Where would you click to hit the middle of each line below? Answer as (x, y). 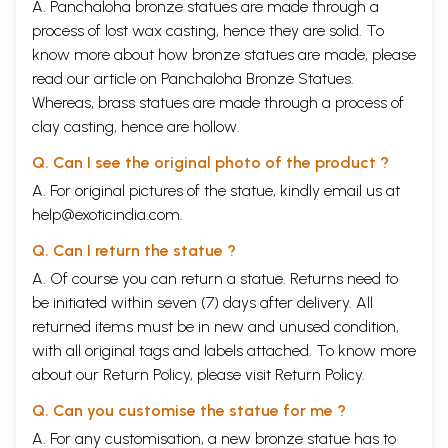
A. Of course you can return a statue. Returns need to (215, 278)
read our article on (96, 78)
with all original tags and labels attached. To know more (224, 350)
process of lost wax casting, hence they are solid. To (208, 30)
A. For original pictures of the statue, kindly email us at (216, 190)
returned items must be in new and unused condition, (215, 326)
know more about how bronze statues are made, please (224, 54)
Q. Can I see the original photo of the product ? (210, 162)
